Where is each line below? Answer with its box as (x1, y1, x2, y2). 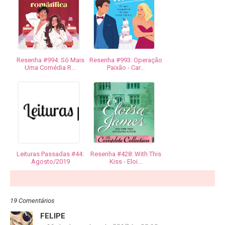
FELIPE (40, 211, 65, 221)
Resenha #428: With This (90, 150, 161, 158)
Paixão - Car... (106, 64, 145, 72)
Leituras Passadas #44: (17, 150, 84, 158)
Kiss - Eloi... (109, 158, 142, 166)
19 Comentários (10, 197, 55, 205)
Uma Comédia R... (25, 64, 76, 72)
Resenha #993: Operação (89, 56, 162, 64)
